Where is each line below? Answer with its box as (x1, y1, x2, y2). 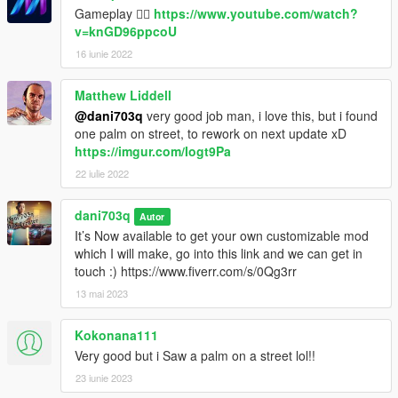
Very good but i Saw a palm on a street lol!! (75, 346, 315, 365)
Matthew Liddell (75, 86, 171, 105)
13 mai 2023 (76, 286, 128, 301)
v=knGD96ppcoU (75, 22, 177, 41)
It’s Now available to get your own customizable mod (75, 227, 369, 245)
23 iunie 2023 (76, 370, 132, 386)
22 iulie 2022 (76, 166, 129, 181)
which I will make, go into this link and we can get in (75, 244, 362, 263)
